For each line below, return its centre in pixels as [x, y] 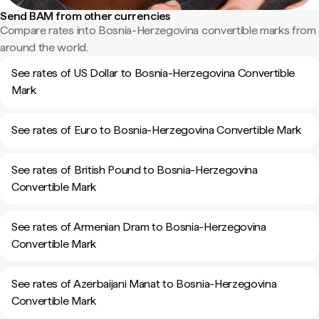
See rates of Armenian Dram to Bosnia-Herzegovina [139, 227]
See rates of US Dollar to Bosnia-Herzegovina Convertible [153, 73]
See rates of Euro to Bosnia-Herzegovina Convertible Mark [157, 130]
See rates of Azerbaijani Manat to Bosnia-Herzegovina [144, 284]
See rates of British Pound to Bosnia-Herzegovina [135, 170]
